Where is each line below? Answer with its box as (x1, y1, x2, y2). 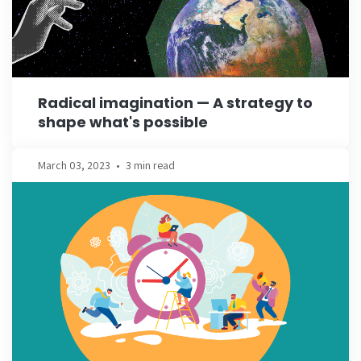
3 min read (126, 157, 175, 172)
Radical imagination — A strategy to (38, 92, 313, 113)
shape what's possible (38, 111, 208, 132)
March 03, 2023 (38, 157, 110, 172)
